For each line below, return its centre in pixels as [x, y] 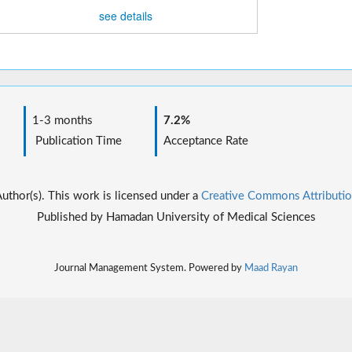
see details [126, 15]
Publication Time [73, 141]
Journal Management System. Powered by [149, 268]
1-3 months [59, 121]
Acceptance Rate [202, 141]
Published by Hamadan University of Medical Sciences [176, 218]
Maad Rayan [271, 268]
